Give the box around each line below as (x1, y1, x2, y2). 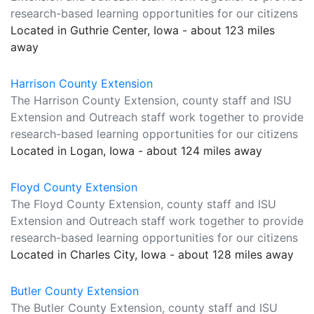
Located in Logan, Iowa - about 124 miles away (11, 144, 262, 158)
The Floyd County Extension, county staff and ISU (11, 197, 276, 211)
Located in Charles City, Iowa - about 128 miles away (11, 247, 294, 261)
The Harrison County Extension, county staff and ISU (11, 93, 292, 107)
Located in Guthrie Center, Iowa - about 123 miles (11, 23, 275, 37)
